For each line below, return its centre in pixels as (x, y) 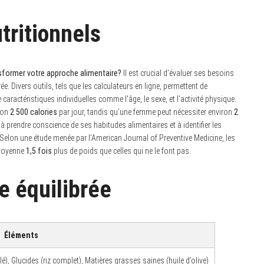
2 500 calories (34, 112)
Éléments (21, 235)
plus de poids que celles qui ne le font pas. (121, 151)
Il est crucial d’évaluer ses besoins (178, 73)
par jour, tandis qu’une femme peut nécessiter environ (146, 112)
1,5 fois (39, 151)
